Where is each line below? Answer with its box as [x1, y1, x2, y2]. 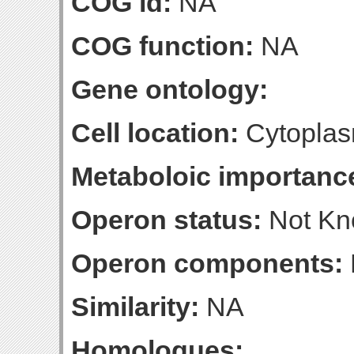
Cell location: [71, 118, 239, 148]
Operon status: [71, 205, 262, 235]
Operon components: [71, 248, 343, 278]
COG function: [71, 31, 254, 61]
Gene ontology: [71, 74, 268, 104]
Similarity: [71, 292, 199, 322]
